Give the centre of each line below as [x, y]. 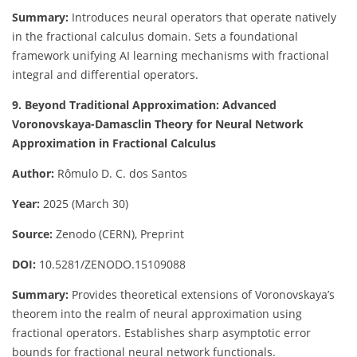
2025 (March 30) [84, 203]
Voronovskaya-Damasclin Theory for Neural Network [158, 124]
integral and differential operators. [105, 74]
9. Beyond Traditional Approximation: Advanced [144, 104]
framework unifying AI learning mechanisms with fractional [171, 55]
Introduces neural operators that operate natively [202, 17]
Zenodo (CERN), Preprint [118, 233]
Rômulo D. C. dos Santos [121, 173]
